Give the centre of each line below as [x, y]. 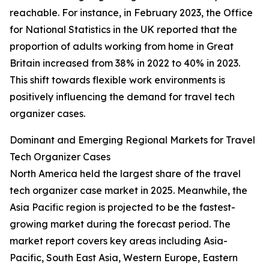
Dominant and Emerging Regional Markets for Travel [132, 140]
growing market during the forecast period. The [120, 224]
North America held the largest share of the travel [125, 174]
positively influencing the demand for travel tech [122, 97]
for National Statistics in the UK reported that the [123, 30]
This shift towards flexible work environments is [117, 80]
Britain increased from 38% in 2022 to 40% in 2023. [125, 63]
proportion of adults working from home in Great [122, 47]
